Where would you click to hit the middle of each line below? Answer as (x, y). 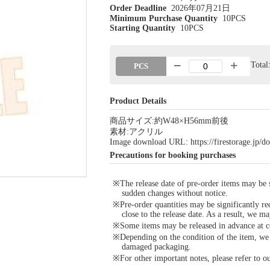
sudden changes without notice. (174, 193)
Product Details (138, 101)
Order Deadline (138, 8)
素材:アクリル (136, 132)
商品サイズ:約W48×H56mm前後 (169, 121)
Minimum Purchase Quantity (163, 18)
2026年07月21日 (200, 8)
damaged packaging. (156, 247)
